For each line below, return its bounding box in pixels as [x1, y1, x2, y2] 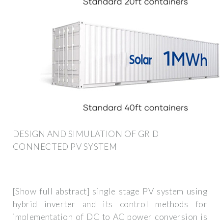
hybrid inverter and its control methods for [13, 199, 207, 210]
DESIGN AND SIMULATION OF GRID [13, 128, 159, 139]
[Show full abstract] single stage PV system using [13, 186, 207, 197]
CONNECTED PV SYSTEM [13, 141, 117, 152]
